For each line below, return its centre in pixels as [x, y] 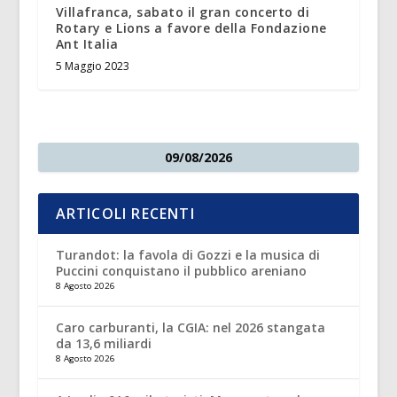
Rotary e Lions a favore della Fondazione [191, 28]
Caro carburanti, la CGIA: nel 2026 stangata [190, 328]
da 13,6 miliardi [103, 344]
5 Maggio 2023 [92, 66]
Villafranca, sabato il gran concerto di [183, 12]
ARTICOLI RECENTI [125, 214]
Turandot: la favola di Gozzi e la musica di [187, 255]
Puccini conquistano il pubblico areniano [181, 271]
